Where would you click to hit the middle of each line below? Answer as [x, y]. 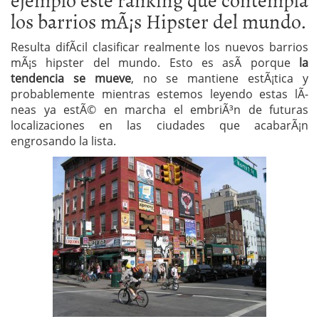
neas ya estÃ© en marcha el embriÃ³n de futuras [159, 110]
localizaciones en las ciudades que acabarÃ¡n [159, 125]
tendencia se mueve [71, 78]
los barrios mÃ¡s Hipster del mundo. [158, 21]
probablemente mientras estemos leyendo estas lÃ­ [159, 94]
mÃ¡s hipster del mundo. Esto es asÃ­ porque [155, 63]
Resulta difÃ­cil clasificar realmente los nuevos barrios [159, 47]
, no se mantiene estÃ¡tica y [220, 78]
